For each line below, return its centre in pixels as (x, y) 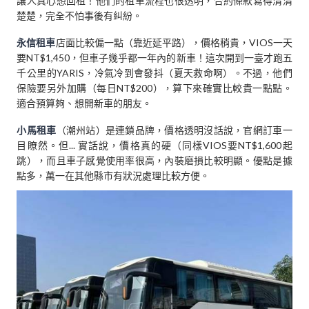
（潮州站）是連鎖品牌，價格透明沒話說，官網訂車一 (174, 130)
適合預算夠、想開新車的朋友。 (84, 103)
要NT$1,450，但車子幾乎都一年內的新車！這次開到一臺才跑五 (154, 58)
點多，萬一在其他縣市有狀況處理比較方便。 (113, 175)
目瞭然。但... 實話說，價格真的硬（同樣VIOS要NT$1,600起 (154, 145)
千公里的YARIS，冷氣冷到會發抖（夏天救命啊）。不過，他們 (154, 73)
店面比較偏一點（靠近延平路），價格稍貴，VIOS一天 (174, 43)
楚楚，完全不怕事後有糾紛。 (80, 16)
